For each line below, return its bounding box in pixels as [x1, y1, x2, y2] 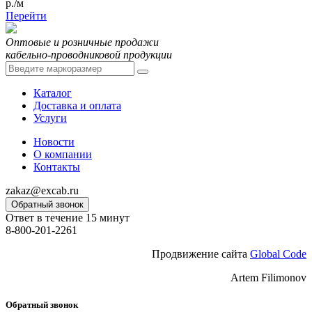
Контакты [33, 160, 80, 173]
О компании [33, 148, 92, 160]
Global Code [250, 247, 306, 260]
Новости [33, 135, 75, 148]
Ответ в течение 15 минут [6, 211, 130, 224]
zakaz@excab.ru [6, 184, 79, 196]
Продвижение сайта [152, 247, 250, 260]
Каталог [33, 86, 72, 99]
